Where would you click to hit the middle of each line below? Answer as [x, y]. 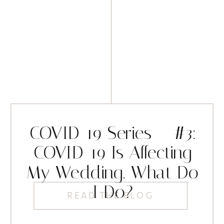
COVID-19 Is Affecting [113, 153]
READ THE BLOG [111, 195]
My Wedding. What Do [113, 172]
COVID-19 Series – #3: [113, 133]
